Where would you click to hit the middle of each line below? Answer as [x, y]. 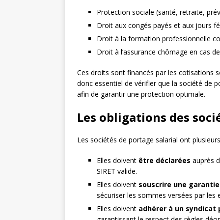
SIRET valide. [117, 171]
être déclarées [165, 161]
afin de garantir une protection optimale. [141, 94]
